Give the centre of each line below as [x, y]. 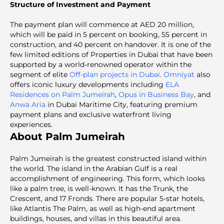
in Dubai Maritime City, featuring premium [121, 104]
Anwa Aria [28, 104]
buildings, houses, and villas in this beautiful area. [96, 218]
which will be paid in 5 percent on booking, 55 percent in [108, 34]
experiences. [31, 124]
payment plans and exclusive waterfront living [91, 114]
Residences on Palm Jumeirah [62, 94]
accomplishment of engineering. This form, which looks [107, 178]
